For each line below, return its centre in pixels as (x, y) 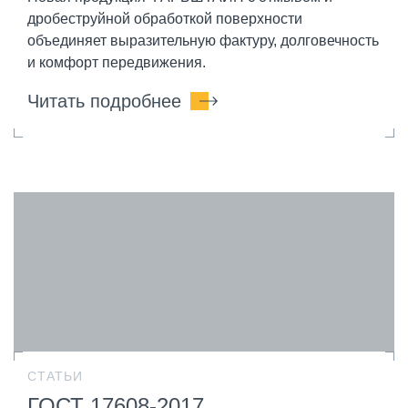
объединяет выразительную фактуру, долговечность (203, 40)
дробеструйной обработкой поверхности (165, 18)
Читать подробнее (104, 101)
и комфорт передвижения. (117, 62)
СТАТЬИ (55, 377)
